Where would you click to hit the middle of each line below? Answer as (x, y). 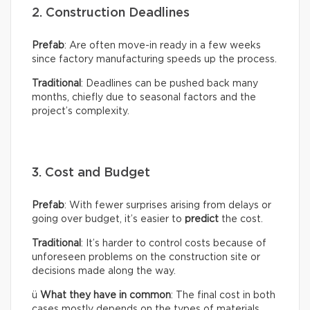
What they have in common (106, 295)
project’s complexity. (81, 111)
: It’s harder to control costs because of (174, 243)
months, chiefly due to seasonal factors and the (144, 97)
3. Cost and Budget (91, 173)
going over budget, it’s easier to (108, 219)
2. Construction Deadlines (111, 13)
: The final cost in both (223, 295)
